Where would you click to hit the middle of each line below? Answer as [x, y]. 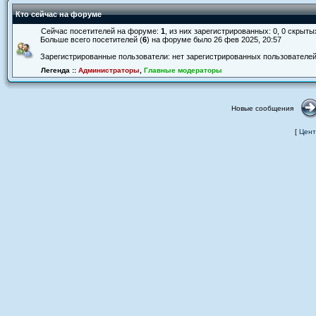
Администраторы [109, 70]
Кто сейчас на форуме [59, 14]
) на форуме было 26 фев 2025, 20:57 [214, 39]
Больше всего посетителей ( [91, 39]
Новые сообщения [262, 108]
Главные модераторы [183, 70]
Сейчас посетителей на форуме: [101, 31]
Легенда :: [60, 70]
